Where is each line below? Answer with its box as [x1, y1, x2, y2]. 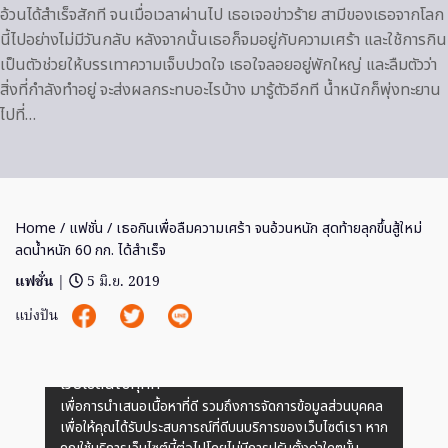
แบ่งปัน [15, 304, 62, 328]
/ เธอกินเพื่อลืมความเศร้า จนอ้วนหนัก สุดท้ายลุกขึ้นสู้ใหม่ [103, 218, 422, 239]
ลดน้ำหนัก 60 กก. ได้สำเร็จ [15, 240, 166, 261]
